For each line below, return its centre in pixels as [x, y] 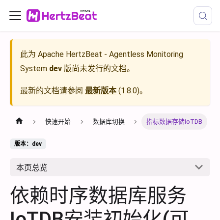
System [34, 69]
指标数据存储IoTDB [175, 122]
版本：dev [28, 144]
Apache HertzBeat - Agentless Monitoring [110, 54]
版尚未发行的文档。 [98, 69]
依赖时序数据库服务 [98, 195]
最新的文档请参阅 [53, 91]
